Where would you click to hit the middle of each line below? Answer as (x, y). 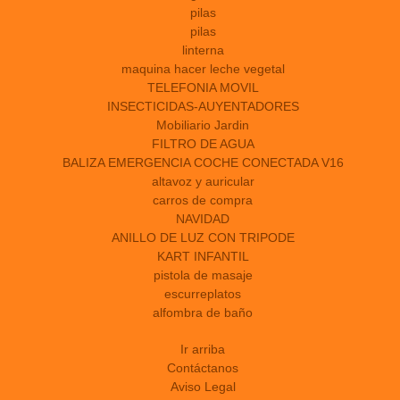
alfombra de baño (203, 313)
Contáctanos (203, 368)
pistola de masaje (203, 275)
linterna (203, 50)
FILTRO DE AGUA (203, 144)
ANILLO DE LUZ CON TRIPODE (203, 238)
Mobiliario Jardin (203, 125)
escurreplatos (203, 294)
